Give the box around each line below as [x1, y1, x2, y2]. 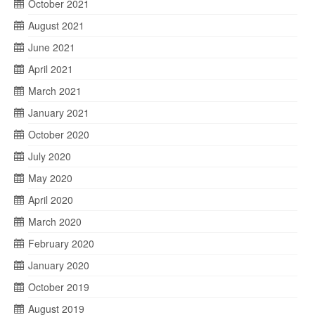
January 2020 [28, 258, 89, 272]
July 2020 [28, 149, 71, 163]
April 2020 [28, 193, 73, 207]
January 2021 [28, 105, 89, 120]
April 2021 [28, 62, 73, 76]
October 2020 [28, 127, 89, 141]
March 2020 [28, 214, 82, 229]
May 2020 [28, 171, 72, 185]
